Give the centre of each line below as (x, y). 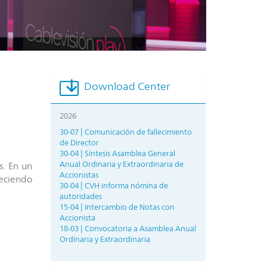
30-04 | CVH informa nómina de (114, 186)
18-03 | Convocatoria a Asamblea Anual (128, 229)
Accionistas (79, 175)
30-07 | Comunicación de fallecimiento (125, 132)
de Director (79, 143)
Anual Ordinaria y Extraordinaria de (121, 164)
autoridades (80, 197)
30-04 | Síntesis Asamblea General (117, 154)
